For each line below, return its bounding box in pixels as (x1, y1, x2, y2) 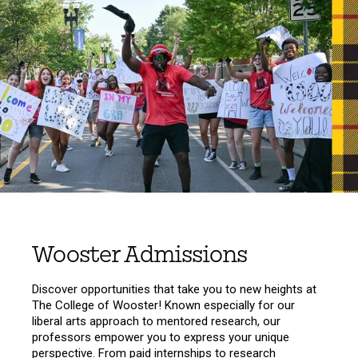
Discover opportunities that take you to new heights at (32, 282, 316, 296)
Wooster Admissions (32, 243, 247, 267)
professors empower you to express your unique (32, 330, 289, 344)
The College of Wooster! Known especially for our (32, 298, 295, 312)
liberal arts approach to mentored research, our (32, 314, 280, 328)
